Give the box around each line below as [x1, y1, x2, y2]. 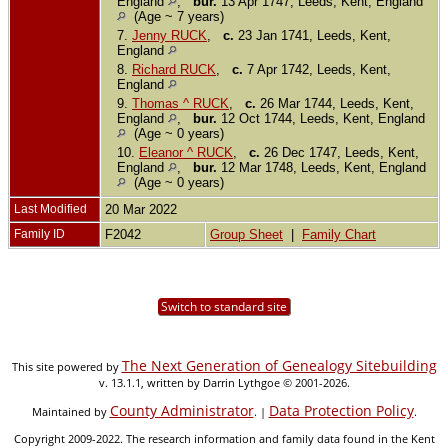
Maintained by [31, 403, 110, 419]
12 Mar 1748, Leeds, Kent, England [217, 159, 426, 175]
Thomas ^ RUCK [132, 95, 229, 111]
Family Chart [302, 226, 376, 242]
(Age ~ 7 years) [126, 8, 224, 24]
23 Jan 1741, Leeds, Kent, [234, 27, 391, 43]
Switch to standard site [157, 297, 290, 315]
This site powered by [11, 358, 122, 374]
